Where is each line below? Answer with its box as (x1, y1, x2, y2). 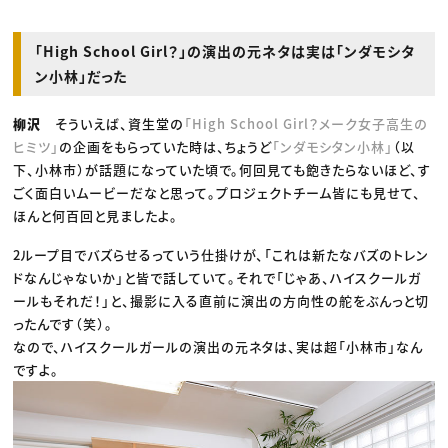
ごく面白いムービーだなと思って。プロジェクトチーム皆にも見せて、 (13, 182, 422, 202)
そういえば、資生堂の (55, 113, 185, 133)
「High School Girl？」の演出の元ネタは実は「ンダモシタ (35, 40, 416, 61)
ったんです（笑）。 (13, 313, 114, 333)
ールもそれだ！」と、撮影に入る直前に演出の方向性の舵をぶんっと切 (13, 290, 430, 310)
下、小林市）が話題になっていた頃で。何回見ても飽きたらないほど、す (13, 159, 432, 179)
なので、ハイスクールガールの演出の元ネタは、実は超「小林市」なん (13, 336, 424, 356)
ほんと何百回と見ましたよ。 (13, 205, 179, 225)
